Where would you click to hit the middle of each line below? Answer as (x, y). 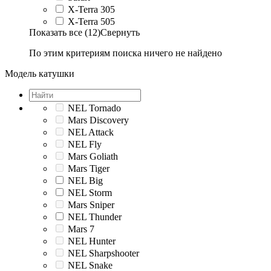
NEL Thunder (95, 217)
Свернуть (120, 32)
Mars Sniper (91, 204)
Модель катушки (40, 73)
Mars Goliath (93, 156)
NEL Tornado (94, 108)
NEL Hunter (92, 241)
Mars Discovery (98, 120)
